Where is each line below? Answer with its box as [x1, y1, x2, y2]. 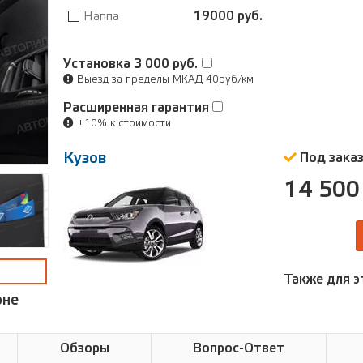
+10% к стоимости [74, 118, 171, 128]
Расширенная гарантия [63, 101, 212, 114]
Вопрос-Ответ [193, 342, 285, 355]
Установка [63, 58, 134, 70]
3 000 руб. [134, 58, 198, 70]
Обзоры [59, 342, 109, 355]
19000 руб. [194, 11, 263, 23]
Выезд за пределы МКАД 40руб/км [74, 75, 254, 84]
